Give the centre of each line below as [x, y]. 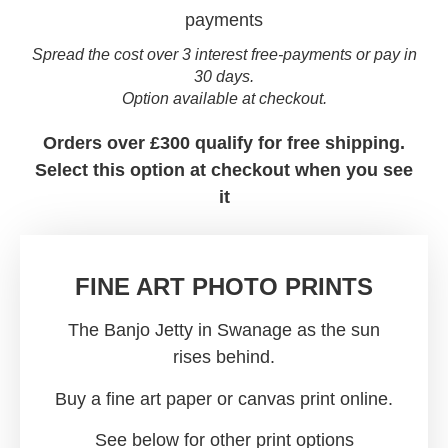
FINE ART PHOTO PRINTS [224, 287]
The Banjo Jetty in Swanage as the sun [224, 330]
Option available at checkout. [224, 98]
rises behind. [224, 357]
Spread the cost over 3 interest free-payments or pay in [224, 54]
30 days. [224, 76]
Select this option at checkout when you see [224, 169]
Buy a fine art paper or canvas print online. [224, 398]
